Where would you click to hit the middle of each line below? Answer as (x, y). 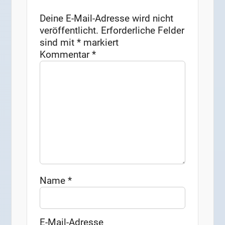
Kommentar (66, 55)
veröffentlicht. (69, 31)
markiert (100, 43)
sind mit (59, 43)
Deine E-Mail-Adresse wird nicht (107, 19)
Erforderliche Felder (143, 31)
